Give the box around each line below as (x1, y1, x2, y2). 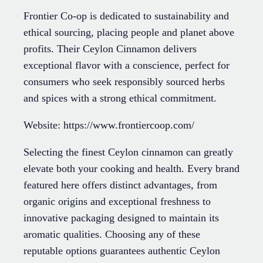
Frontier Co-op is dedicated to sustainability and (23, 10, 229, 22)
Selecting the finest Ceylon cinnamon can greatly (23, 146, 233, 159)
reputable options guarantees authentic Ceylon (23, 245, 220, 257)
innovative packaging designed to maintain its (23, 212, 219, 224)
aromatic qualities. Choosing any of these (23, 228, 200, 241)
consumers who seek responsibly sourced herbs (23, 76, 225, 88)
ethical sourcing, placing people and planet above (23, 26, 234, 39)
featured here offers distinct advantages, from (23, 179, 217, 191)
